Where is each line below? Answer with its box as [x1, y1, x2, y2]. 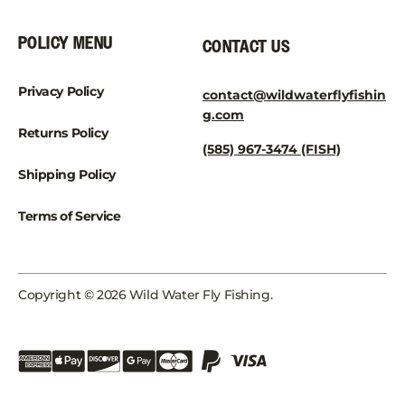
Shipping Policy [18, 166, 116, 184]
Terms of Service [18, 208, 121, 225]
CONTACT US [202, 35, 290, 60]
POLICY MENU [18, 32, 113, 56]
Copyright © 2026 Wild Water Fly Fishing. [18, 287, 273, 304]
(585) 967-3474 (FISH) [202, 141, 341, 158]
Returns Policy [18, 125, 108, 142]
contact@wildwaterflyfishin [202, 87, 386, 104]
